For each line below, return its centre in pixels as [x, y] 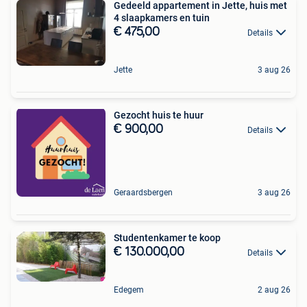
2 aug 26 [274, 290]
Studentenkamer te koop [167, 238]
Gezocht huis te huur [159, 115]
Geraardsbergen [143, 193]
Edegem [129, 290]
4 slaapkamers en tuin [162, 17]
